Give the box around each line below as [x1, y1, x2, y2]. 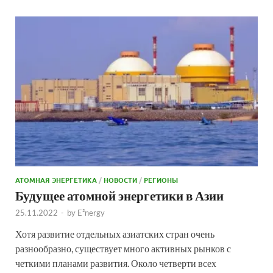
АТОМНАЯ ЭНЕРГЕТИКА [15, 174, 97, 185]
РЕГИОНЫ [144, 174, 178, 185]
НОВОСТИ [104, 174, 137, 185]
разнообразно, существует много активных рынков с [15, 242, 231, 254]
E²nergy [77, 207, 105, 218]
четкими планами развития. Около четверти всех [15, 257, 216, 269]
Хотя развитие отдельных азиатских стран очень [15, 227, 214, 239]
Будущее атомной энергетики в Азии [15, 187, 224, 203]
